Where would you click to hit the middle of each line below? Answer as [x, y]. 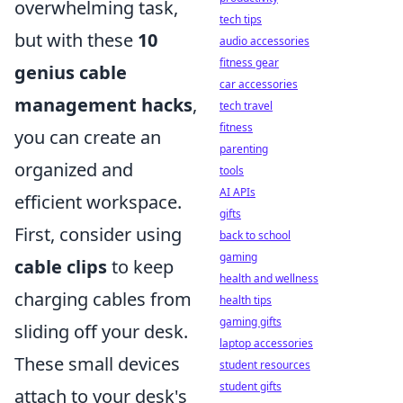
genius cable [71, 72]
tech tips [241, 19]
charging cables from [103, 299]
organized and [74, 169]
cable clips [61, 266]
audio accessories [264, 41]
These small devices [97, 363]
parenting [244, 149]
